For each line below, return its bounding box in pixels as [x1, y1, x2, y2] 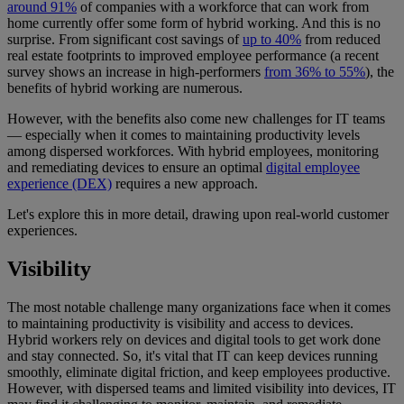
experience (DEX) [7, 176, 112, 192]
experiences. [7, 223, 78, 239]
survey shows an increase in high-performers [7, 64, 264, 80]
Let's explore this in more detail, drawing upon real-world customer [7, 207, 389, 223]
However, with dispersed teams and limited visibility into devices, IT [7, 380, 396, 396]
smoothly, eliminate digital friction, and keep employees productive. [7, 363, 390, 380]
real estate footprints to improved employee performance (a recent [7, 48, 379, 64]
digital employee [266, 160, 360, 176]
